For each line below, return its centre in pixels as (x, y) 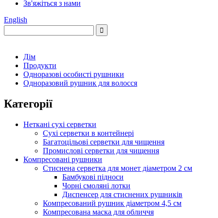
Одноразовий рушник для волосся (80, 83)
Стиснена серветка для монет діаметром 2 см (118, 168)
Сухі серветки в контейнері (88, 133)
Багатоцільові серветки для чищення (104, 142)
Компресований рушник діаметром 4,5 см (112, 203)
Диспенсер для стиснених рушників (122, 194)
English (16, 20)
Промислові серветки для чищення (101, 150)
